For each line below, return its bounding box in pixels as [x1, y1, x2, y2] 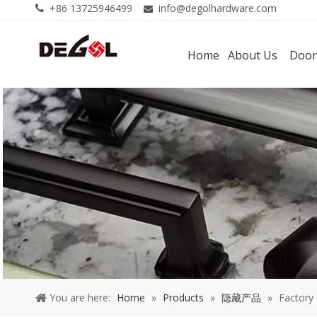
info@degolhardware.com [158, 1, 277, 15]
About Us [227, 47, 277, 63]
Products [163, 290, 204, 304]
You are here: [50, 290, 110, 304]
